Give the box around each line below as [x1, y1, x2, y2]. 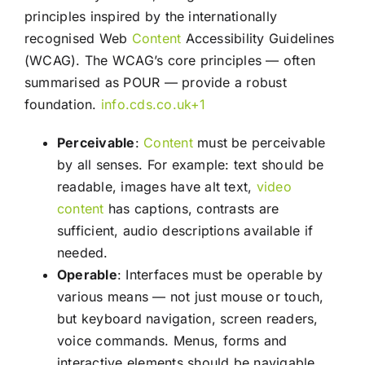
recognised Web [24, 30, 132, 47]
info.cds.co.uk [100, 96, 191, 113]
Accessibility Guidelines [181, 30, 335, 47]
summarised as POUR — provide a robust [24, 74, 287, 91]
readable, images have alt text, [56, 178, 257, 196]
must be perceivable [192, 134, 326, 152]
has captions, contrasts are [103, 200, 279, 218]
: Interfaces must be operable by [117, 266, 323, 284]
